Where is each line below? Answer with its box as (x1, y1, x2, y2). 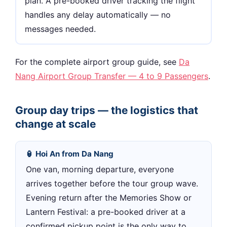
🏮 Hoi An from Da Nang (26, 149, 113, 159)
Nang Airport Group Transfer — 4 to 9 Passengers (15, 71, 208, 82)
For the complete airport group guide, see (15, 57, 179, 67)
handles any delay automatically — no (25, 9, 171, 20)
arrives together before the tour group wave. (26, 178, 198, 188)
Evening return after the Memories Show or (26, 192, 192, 203)
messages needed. (25, 23, 96, 34)
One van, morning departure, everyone (26, 164, 174, 174)
